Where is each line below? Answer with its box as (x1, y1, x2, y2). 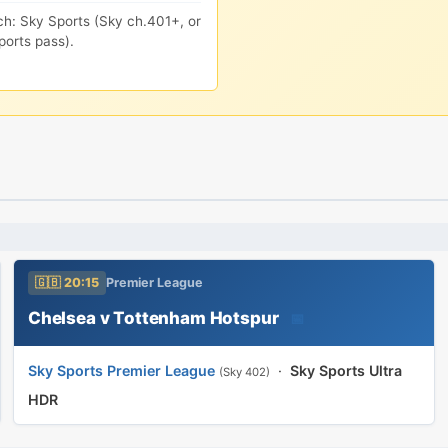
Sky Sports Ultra (290, 362, 402, 379)
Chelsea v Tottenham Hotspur (28, 307, 279, 328)
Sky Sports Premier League (28, 362, 215, 379)
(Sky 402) (219, 365, 270, 379)
